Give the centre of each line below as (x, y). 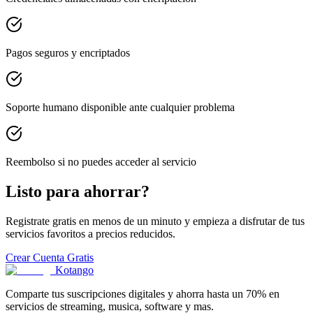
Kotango (74, 270)
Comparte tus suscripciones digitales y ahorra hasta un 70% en (143, 293)
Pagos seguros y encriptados (68, 53)
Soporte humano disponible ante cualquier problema (120, 107)
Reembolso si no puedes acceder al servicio (101, 162)
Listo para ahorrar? (78, 191)
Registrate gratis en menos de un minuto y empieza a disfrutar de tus (155, 221)
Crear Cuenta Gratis (50, 257)
